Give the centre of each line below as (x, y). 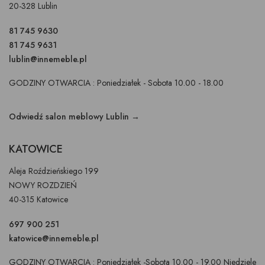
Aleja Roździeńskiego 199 (54, 171)
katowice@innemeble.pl (54, 239)
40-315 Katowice (38, 200)
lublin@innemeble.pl (48, 59)
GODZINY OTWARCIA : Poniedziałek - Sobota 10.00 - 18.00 (116, 83)
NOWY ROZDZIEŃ (43, 185)
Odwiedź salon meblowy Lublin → (74, 117)
